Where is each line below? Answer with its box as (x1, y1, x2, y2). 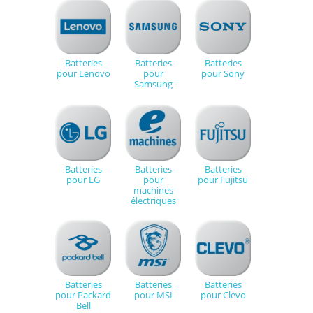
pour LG (66, 173, 100, 186)
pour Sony (201, 67, 245, 80)
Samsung (133, 78, 173, 90)
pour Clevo (200, 289, 246, 301)
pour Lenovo (56, 67, 110, 80)
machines (133, 184, 173, 196)
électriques (130, 194, 176, 207)
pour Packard (55, 289, 111, 301)
